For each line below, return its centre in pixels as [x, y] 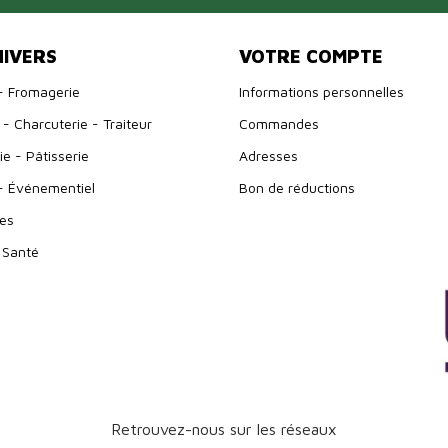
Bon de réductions [297, 187]
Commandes [279, 123]
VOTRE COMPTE [311, 56]
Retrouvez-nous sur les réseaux [224, 429]
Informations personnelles [321, 91]
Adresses [268, 155]
